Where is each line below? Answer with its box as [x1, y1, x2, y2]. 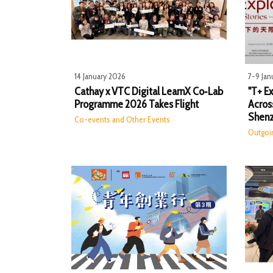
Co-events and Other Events [74, 113, 170, 125]
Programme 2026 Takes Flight [74, 97, 199, 111]
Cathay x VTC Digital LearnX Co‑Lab [74, 84, 223, 98]
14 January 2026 [74, 71, 126, 82]
